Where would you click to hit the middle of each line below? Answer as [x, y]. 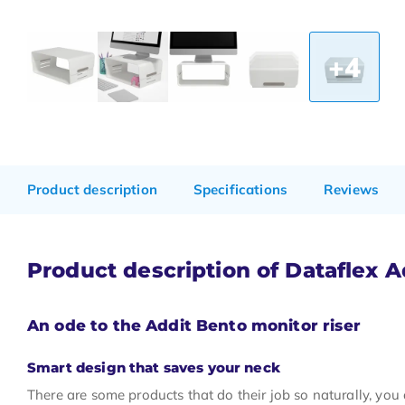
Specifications [240, 189]
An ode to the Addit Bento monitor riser [194, 325]
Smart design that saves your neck [154, 367]
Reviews [351, 189]
